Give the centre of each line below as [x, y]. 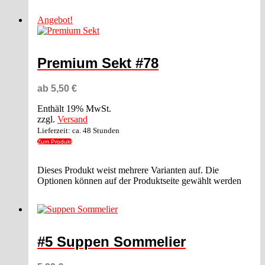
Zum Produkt [55, 142]
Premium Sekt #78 [98, 63]
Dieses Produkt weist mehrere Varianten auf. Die [128, 170]
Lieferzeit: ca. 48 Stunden [78, 131]
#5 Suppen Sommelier [112, 242]
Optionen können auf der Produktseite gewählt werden [139, 181]
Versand [72, 119]
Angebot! [55, 20]
